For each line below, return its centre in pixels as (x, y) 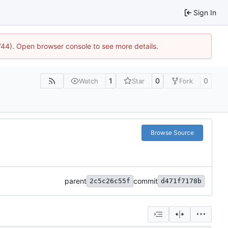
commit (146, 181)
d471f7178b (181, 181)
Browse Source (172, 133)
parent (76, 181)
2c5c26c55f (110, 181)
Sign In (205, 12)
